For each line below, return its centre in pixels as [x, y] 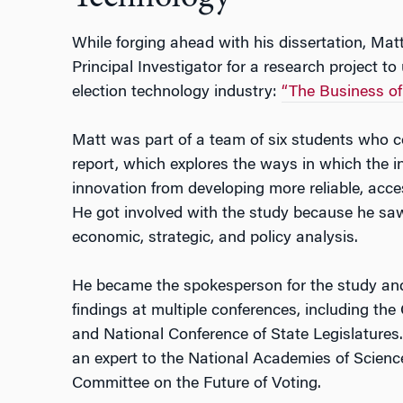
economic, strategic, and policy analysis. [215, 239]
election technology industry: [176, 93]
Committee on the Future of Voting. [196, 385]
